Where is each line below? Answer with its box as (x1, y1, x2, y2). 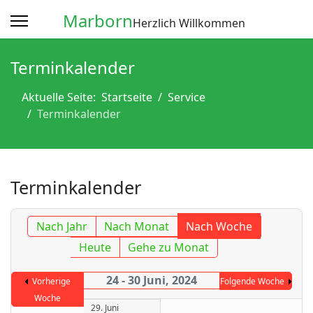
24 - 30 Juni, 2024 (105, 272, 197, 288)
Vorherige (31, 275, 71, 287)
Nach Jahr (36, 219, 88, 234)
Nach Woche (186, 219, 253, 234)
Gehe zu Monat (128, 240, 210, 255)
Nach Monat (104, 219, 170, 234)
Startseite (101, 89, 152, 105)
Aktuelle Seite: (22, 89, 101, 105)
